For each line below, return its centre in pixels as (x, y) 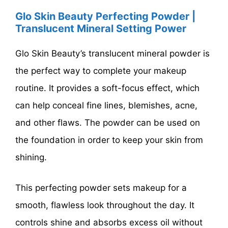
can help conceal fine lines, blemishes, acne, (106, 106)
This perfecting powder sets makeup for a (101, 188)
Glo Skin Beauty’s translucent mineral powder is (112, 54)
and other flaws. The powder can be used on (108, 123)
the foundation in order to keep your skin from (109, 140)
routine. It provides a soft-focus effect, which (107, 88)
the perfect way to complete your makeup (101, 71)
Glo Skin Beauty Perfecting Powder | (105, 17)
